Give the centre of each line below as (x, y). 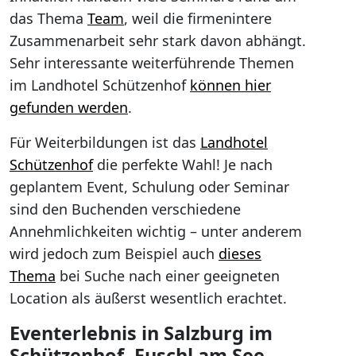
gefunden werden (69, 107)
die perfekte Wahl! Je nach (183, 164)
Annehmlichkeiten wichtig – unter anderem (156, 231)
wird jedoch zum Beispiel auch (114, 253)
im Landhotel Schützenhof (100, 85)
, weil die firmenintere (198, 18)
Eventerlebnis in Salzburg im (141, 333)
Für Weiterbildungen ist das (105, 142)
